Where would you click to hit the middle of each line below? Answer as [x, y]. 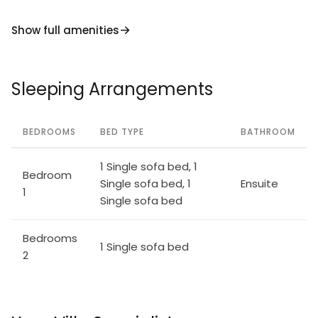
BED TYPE [122, 132]
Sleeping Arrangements [112, 89]
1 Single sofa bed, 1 [149, 166]
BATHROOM [268, 132]
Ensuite [259, 183]
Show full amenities [65, 30]
